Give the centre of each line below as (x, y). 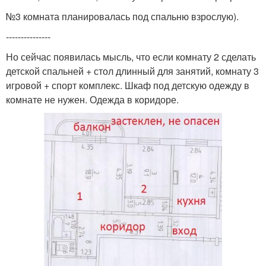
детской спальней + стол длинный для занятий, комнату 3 (132, 71)
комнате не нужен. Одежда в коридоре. (92, 99)
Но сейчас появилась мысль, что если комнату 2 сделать (131, 56)
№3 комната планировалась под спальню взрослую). (122, 16)
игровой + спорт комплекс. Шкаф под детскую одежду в (128, 85)
